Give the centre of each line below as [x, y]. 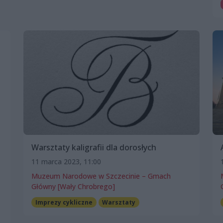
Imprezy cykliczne [64, 202]
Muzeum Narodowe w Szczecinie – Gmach [101, 176]
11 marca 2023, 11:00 [66, 161]
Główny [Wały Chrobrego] [73, 186]
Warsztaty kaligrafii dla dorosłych [94, 147]
